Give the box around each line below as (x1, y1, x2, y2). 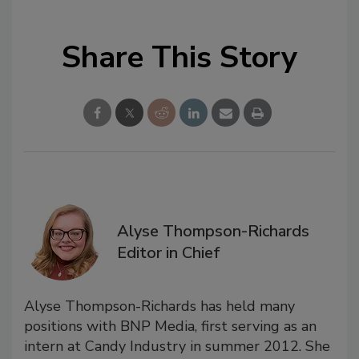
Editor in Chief (117, 241, 220, 264)
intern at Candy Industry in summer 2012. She (24, 336, 330, 356)
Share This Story (62, 36, 297, 78)
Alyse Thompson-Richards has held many (24, 296, 295, 316)
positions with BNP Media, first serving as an (24, 316, 317, 336)
